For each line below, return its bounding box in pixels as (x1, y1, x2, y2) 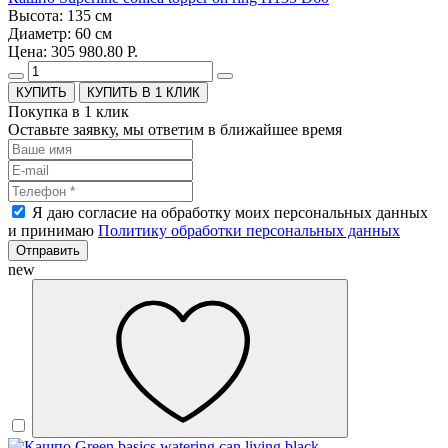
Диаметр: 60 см (8, 25, 112, 43)
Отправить (16, 243, 80, 259)
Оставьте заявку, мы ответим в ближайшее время (8, 121, 342, 139)
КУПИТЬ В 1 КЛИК (87, 85, 200, 101)
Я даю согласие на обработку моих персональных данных (32, 204, 428, 222)
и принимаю (8, 222, 98, 240)
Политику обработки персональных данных (98, 222, 400, 240)
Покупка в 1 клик (8, 103, 129, 121)
